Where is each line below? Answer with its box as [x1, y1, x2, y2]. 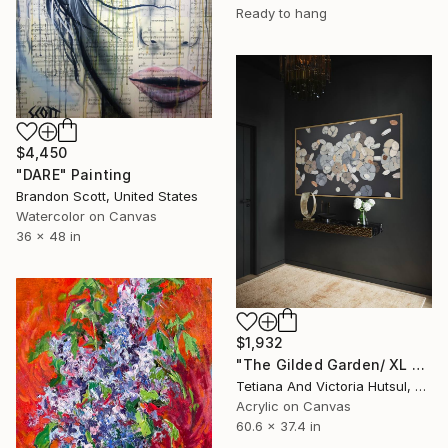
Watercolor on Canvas [16, 208, 157, 224]
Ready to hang [236, 5, 327, 22]
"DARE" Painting [16, 166, 132, 183]
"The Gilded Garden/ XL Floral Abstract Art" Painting [411, 356, 425, 374]
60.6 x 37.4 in [236, 418, 321, 435]
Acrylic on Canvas [236, 398, 351, 415]
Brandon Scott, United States [16, 188, 198, 204]
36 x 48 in [16, 228, 81, 244]
